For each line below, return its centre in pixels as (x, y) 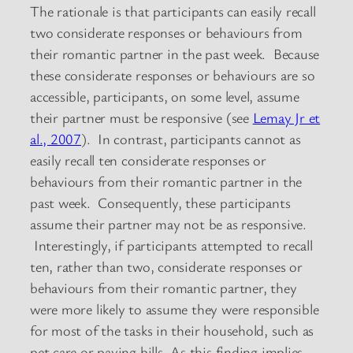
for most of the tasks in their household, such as (172, 331)
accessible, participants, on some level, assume (165, 97)
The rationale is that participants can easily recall (173, 11)
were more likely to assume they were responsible (175, 309)
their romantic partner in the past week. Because (175, 54)
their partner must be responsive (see (141, 118)
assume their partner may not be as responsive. (168, 224)
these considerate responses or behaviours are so (173, 75)
